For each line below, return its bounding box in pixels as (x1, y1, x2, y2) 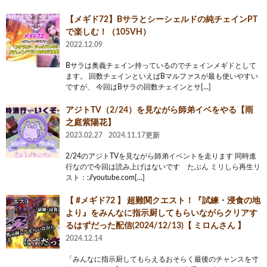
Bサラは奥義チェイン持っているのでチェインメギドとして (66, 61, 256, 69)
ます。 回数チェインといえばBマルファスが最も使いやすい (66, 72, 258, 80)
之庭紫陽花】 (66, 118, 116, 127)
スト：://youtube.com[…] (66, 173, 145, 181)
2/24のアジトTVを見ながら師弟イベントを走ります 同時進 (66, 152, 256, 160)
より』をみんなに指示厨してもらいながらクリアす (66, 209, 257, 218)
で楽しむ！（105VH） (66, 27, 151, 36)
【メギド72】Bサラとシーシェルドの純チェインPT (66, 15, 257, 24)
